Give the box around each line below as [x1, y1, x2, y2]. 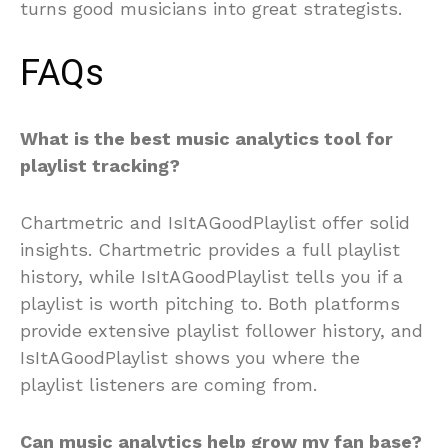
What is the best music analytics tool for [20, 128, 393, 149]
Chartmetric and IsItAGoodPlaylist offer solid [20, 212, 410, 233]
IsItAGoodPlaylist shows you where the [20, 347, 360, 368]
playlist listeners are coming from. [20, 374, 317, 395]
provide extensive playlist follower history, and [20, 320, 423, 341]
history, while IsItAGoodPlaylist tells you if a [20, 266, 403, 287]
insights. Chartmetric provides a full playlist [20, 239, 400, 260]
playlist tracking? [20, 155, 180, 176]
